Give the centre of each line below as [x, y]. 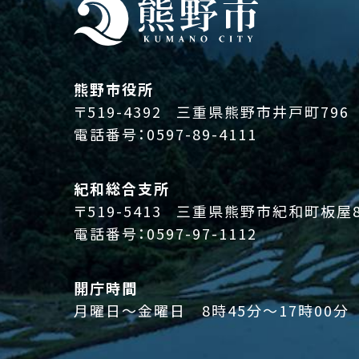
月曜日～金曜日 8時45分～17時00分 [212, 311]
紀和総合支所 [122, 189]
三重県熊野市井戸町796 [263, 112]
